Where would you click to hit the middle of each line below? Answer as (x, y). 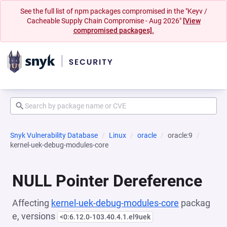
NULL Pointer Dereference (107, 181)
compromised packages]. (113, 30)
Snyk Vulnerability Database (54, 135)
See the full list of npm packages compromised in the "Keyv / (113, 11)
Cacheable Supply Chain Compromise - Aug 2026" (105, 21)
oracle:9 (180, 135)
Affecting (32, 203)
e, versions (35, 216)
